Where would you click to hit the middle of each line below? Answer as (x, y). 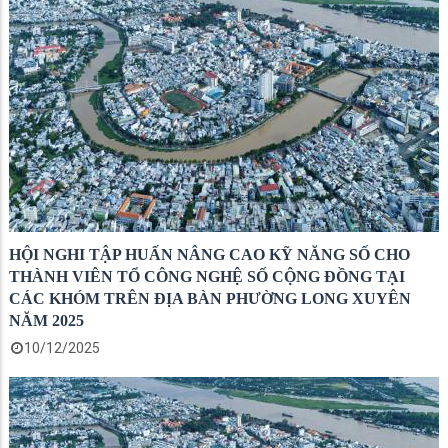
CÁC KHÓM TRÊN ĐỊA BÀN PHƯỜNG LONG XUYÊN (210, 298)
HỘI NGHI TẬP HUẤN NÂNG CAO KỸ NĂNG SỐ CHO (209, 254)
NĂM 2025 (46, 320)
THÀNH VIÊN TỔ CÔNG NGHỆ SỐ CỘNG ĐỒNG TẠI (207, 276)
